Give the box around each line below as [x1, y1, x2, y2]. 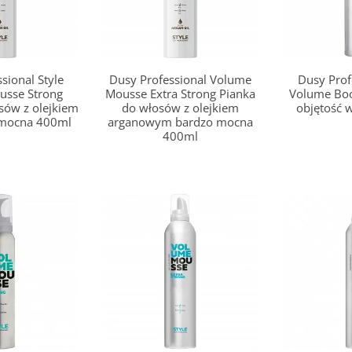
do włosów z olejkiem [122, 100, 240, 116]
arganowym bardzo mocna [108, 114, 254, 130]
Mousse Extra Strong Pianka [105, 86, 256, 102]
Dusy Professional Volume [109, 71, 252, 88]
